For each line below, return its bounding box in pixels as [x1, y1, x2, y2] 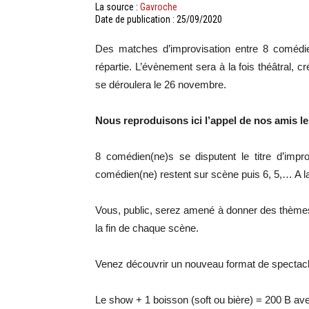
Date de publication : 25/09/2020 [95, 14, 222, 25]
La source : [95, 1, 140, 12]
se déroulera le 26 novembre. [95, 79, 226, 90]
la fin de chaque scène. [95, 222, 199, 234]
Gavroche [140, 1, 177, 12]
